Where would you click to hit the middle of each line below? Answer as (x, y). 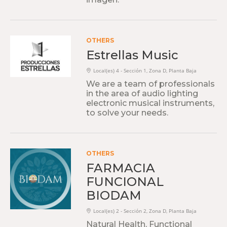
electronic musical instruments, (150, 103)
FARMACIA (121, 168)
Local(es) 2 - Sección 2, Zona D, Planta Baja (145, 211)
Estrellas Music (132, 55)
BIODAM (114, 195)
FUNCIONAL (125, 182)
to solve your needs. (127, 113)
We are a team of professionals (150, 84)
